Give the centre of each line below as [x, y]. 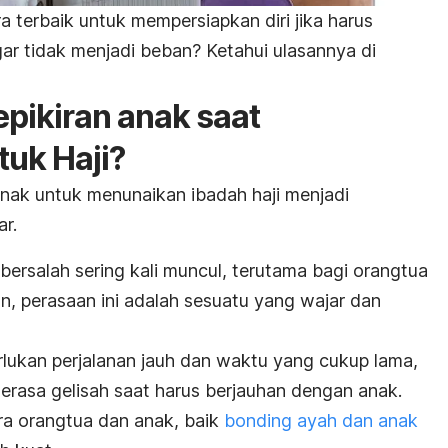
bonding [258, 420]
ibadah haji [235, 194]
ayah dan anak [355, 420]
